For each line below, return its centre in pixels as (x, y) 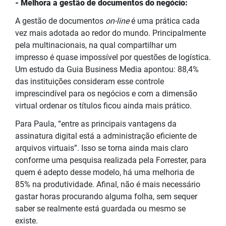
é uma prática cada (164, 21)
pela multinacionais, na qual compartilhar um (96, 45)
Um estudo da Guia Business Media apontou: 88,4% (107, 69)
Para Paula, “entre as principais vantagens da (96, 124)
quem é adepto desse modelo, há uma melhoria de (105, 172)
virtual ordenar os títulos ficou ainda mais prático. (104, 105)
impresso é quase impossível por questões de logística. (113, 57)
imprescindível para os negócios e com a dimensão (106, 93)
